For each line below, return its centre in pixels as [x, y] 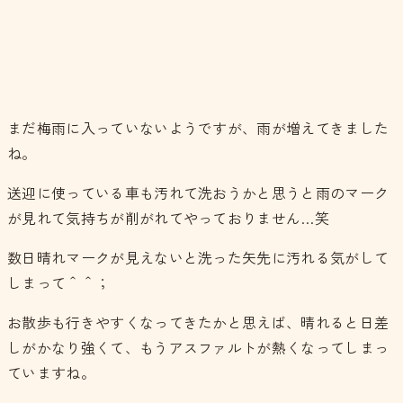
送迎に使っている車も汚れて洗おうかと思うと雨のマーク [198, 193]
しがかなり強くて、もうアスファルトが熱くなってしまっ [198, 348]
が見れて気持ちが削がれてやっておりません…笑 [169, 218]
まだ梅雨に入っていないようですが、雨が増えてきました [198, 128]
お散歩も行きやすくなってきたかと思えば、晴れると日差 [198, 322]
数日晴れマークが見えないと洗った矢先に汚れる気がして [198, 258]
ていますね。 [51, 373]
